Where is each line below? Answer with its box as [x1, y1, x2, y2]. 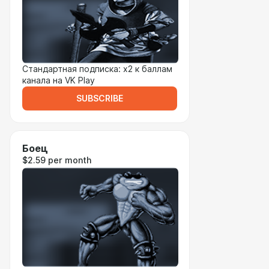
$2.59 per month [22, 156, 91, 165]
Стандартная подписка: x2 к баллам [22, 64, 172, 74]
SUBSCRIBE [76, 94, 123, 103]
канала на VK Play [22, 76, 95, 85]
